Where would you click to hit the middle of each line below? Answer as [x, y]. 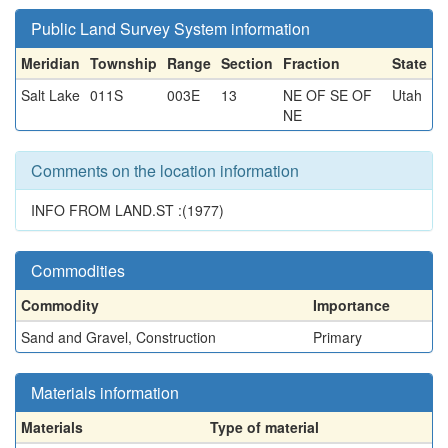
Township [123, 63]
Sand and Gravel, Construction [118, 337]
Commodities [78, 270]
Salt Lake [50, 95]
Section [247, 63]
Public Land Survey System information [170, 28]
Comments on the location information [165, 170]
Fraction [311, 63]
